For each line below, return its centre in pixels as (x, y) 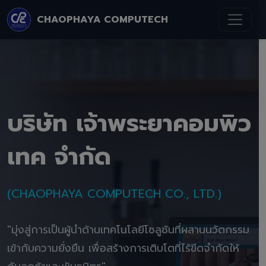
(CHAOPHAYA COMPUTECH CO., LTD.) (114, 194)
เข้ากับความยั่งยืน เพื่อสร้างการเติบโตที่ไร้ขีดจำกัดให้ (123, 248)
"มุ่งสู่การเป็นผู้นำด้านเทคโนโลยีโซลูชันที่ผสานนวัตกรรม (128, 230)
